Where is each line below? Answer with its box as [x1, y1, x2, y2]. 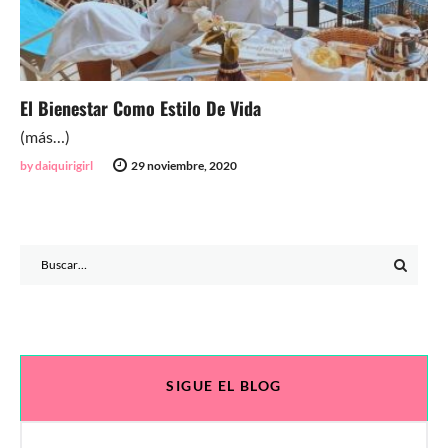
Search [19, 246, 61, 264]
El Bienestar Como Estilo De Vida [20, 94, 261, 121]
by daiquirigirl [20, 157, 93, 173]
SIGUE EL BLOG [166, 376, 282, 394]
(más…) [20, 126, 70, 146]
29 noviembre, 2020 [131, 157, 237, 173]
